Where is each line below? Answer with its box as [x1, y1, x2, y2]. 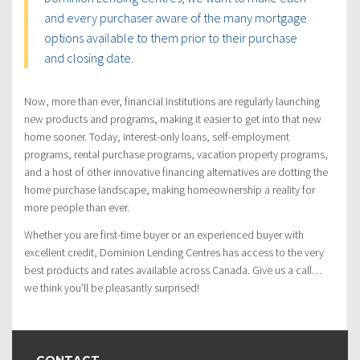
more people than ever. [24, 199, 129, 215]
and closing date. [44, 49, 133, 66]
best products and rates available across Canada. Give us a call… [24, 262, 322, 277]
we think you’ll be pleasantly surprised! [24, 280, 199, 295]
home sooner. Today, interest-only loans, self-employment [24, 129, 289, 144]
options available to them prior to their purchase [44, 29, 297, 46]
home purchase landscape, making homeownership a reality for [24, 182, 315, 197]
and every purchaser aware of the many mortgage [44, 9, 307, 26]
